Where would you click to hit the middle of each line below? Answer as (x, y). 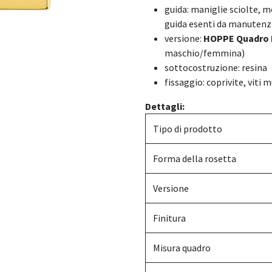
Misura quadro (182, 248)
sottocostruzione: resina (216, 67)
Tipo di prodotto (188, 129)
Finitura (169, 218)
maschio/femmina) (205, 53)
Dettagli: (165, 106)
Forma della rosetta (195, 158)
